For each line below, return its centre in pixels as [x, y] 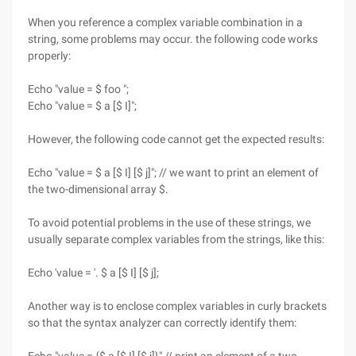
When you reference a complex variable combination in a [165, 22]
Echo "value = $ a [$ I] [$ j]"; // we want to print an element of [173, 172]
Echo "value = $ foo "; [78, 89]
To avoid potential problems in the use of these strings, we [169, 222]
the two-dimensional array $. [98, 189]
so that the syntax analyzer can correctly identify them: [162, 323]
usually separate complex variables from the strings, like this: [176, 239]
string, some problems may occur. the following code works [173, 39]
